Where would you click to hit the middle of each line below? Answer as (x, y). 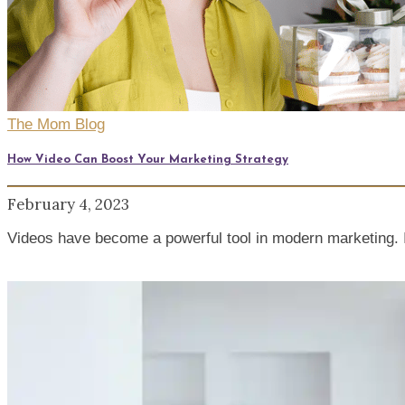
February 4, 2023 (68, 205)
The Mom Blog (56, 125)
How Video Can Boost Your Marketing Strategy (148, 159)
